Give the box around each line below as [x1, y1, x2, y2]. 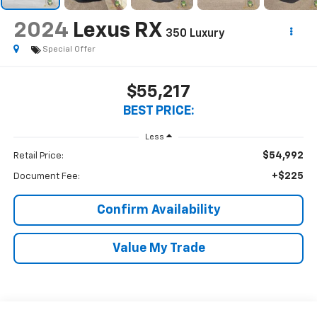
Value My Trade [112, 241, 205, 255]
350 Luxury [165, 28, 225, 40]
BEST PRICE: [122, 105, 195, 118]
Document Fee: [13, 171, 80, 181]
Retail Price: [13, 151, 64, 161]
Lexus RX [72, 20, 161, 42]
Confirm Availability [96, 203, 221, 217]
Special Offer [42, 45, 96, 54]
